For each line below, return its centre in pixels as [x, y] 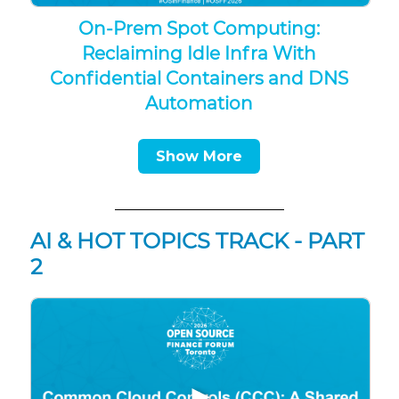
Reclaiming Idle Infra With [199, 54]
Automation [199, 104]
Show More [199, 157]
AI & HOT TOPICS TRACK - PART [197, 241]
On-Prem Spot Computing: [199, 29]
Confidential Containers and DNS [199, 79]
